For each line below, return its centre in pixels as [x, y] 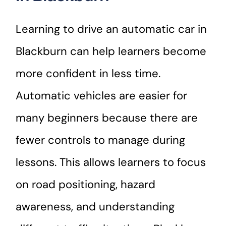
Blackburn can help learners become [111, 51]
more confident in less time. [88, 74]
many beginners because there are [107, 118]
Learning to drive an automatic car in [111, 29]
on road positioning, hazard [86, 185]
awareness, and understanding [95, 207]
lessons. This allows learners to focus [111, 162]
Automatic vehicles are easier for [102, 96]
